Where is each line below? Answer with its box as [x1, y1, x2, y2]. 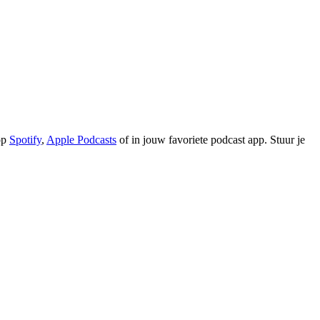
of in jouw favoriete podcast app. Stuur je [116, 133, 305, 146]
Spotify [9, 133, 41, 146]
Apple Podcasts [46, 133, 116, 146]
